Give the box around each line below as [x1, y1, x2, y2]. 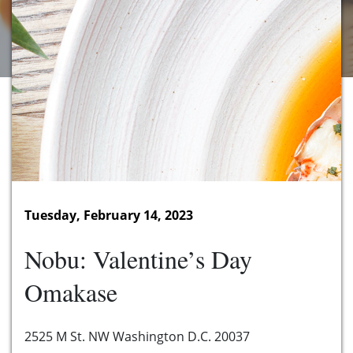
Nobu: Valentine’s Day [24, 242, 252, 277]
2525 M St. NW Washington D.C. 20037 [24, 328, 250, 346]
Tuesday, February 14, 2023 [24, 206, 193, 225]
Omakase [24, 275, 117, 310]
